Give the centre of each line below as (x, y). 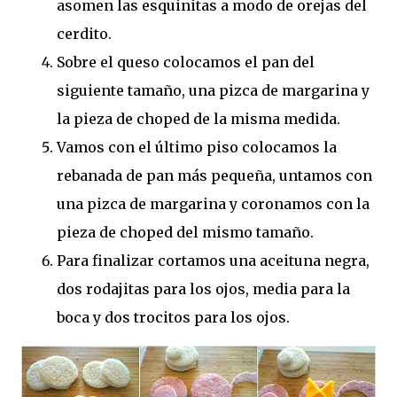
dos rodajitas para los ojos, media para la (203, 289)
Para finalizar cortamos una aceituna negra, (213, 261)
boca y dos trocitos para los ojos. (173, 318)
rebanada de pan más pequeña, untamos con (214, 176)
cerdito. (84, 34)
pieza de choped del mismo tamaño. (185, 233)
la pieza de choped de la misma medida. (198, 119)
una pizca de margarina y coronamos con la (213, 204)
